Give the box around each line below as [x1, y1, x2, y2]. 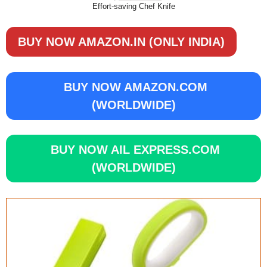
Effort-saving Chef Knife [92, 1, 175, 11]
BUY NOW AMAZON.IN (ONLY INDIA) [18, 35, 225, 48]
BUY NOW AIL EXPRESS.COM [47, 143, 220, 156]
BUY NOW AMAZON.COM [60, 80, 207, 94]
